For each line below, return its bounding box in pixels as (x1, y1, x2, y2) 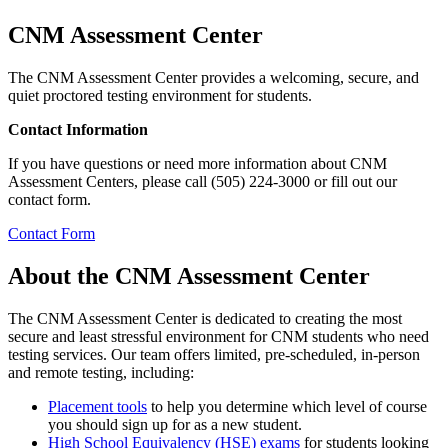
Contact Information (8, 120, 148, 138)
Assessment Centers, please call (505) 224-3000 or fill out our (8, 172, 397, 190)
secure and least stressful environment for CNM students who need (8, 327, 429, 345)
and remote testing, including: (8, 363, 194, 381)
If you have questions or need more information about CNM (8, 154, 387, 172)
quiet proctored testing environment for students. (8, 86, 312, 104)
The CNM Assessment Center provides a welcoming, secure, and (8, 68, 419, 86)
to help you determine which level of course (147, 397, 427, 415)
